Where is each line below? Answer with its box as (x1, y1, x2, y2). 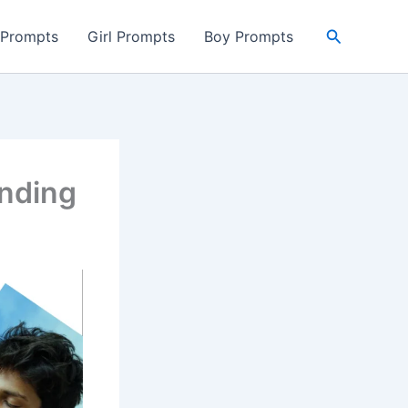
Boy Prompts (203, 27, 293, 46)
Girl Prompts (87, 27, 175, 46)
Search (324, 24, 379, 44)
